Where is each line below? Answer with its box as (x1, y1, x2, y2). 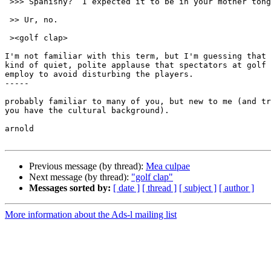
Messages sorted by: (29, 183, 111, 194)
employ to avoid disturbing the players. (5, 70, 194, 79)
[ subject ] (179, 183, 217, 194)
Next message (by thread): (29, 172, 131, 183)
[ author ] (219, 183, 254, 194)
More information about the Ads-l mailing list (5, 209, 177, 220)
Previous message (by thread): (29, 161, 146, 172)
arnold (5, 124, 34, 134)
